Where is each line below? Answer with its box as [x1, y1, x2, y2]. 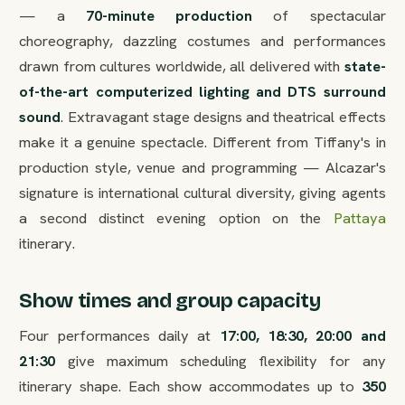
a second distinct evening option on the [19, 208, 334, 229]
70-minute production [85, 5, 253, 26]
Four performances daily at [19, 325, 220, 346]
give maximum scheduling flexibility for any [55, 351, 386, 372]
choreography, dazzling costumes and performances [19, 31, 386, 52]
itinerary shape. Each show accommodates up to [19, 376, 362, 397]
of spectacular [252, 5, 386, 26]
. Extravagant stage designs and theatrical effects [61, 107, 386, 127]
